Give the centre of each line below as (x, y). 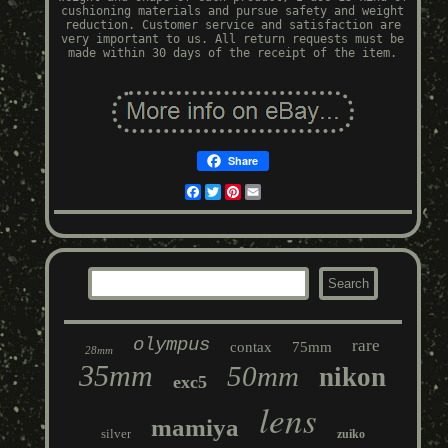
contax (251, 347)
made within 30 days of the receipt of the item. (233, 53)
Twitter (245, 192)
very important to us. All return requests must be (233, 39)
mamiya (194, 428)
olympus (172, 345)
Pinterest (272, 192)
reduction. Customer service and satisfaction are (232, 25)
